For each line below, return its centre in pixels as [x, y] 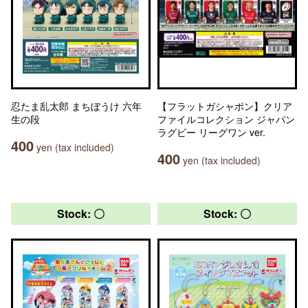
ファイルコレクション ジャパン [226, 119]
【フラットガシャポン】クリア [225, 106]
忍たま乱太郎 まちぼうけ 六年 [76, 106]
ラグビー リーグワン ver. [211, 132]
